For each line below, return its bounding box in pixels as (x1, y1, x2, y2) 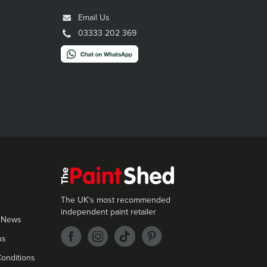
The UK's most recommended (61, 194, 170, 205)
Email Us (78, 13, 110, 23)
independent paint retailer (61, 206, 156, 217)
